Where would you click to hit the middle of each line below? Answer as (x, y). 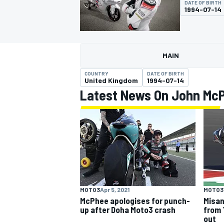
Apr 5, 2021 (115, 189)
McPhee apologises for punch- (135, 200)
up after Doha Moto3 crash (128, 209)
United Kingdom (111, 80)
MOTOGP (92, 68)
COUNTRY (96, 73)
